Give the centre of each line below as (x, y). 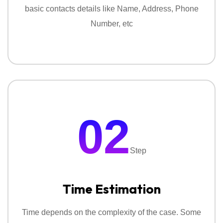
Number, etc (111, 23)
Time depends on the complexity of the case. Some (111, 212)
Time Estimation (111, 189)
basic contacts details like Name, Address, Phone (111, 8)
